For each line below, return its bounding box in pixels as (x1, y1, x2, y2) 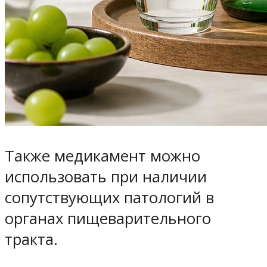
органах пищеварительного (5, 208, 211, 229)
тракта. (5, 229, 58, 250)
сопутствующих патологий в (5, 187, 214, 209)
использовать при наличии (5, 166, 207, 188)
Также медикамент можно (5, 145, 200, 167)
